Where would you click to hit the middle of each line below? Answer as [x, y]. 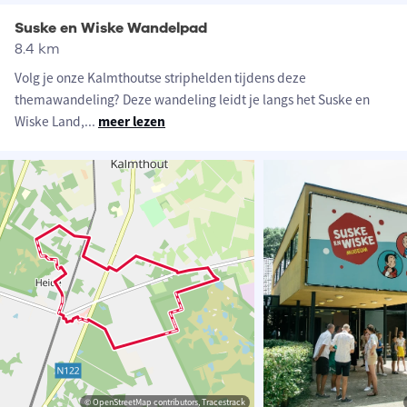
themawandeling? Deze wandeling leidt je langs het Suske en [192, 100]
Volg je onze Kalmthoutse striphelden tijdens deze [160, 78]
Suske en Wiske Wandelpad [111, 29]
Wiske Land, [50, 122]
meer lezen [132, 122]
